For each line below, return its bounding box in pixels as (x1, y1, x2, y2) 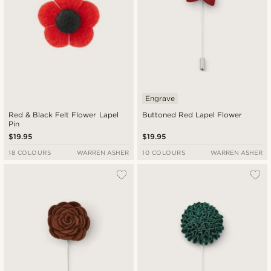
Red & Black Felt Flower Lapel (8, 110, 119, 120)
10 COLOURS (142, 149, 186, 157)
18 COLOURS (8, 149, 51, 157)
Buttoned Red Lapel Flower (142, 110, 243, 120)
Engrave (145, 94, 175, 103)
